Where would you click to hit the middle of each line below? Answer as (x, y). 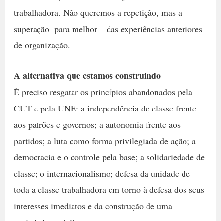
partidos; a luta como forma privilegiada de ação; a (105, 140)
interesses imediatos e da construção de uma (93, 205)
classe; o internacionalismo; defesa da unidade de (102, 173)
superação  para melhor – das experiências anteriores (108, 28)
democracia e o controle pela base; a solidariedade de (109, 157)
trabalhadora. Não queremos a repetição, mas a (98, 12)
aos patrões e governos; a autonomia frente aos (97, 124)
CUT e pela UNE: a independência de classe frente (105, 108)
